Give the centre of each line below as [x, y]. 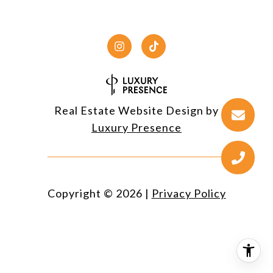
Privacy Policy [189, 193]
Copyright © [80, 193]
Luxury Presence [136, 128]
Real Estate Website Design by [136, 111]
